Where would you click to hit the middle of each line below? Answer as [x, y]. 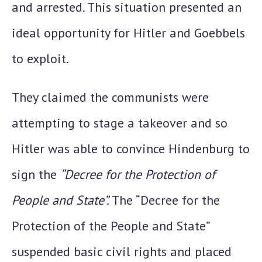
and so [207, 123]
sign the [36, 174]
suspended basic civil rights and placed [122, 251]
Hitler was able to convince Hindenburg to [131, 149]
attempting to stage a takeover [99, 123]
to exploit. [40, 58]
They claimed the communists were [110, 97]
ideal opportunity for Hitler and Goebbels [128, 33]
